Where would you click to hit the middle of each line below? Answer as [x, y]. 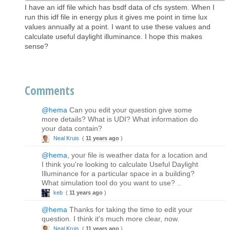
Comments [50, 90]
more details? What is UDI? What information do [120, 119]
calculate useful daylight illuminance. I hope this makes [113, 36]
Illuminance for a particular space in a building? [118, 173]
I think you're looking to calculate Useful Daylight [120, 164]
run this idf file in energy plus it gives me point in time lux [116, 17]
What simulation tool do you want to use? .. [111, 183]
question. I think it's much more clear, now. [110, 218]
